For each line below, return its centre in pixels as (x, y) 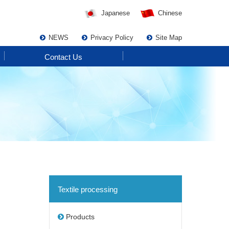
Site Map (169, 37)
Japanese (116, 13)
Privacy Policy (112, 37)
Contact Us (63, 57)
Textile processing (88, 189)
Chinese (170, 13)
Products (80, 217)
